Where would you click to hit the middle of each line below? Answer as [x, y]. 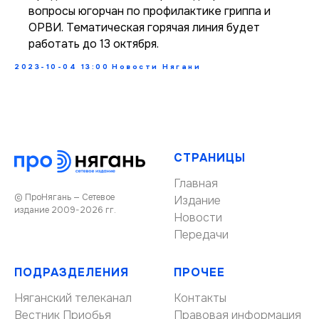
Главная [196, 183]
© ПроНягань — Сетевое [64, 197]
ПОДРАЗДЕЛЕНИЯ [72, 272]
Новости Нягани [156, 67]
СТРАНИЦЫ [210, 158]
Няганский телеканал [73, 298]
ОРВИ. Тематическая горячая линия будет [144, 27]
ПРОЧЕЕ [199, 272]
